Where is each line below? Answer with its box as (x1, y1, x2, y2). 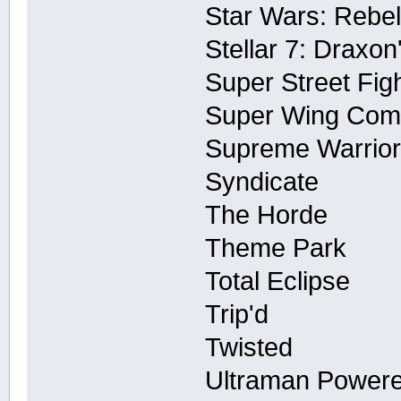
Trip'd (205, 299, 269, 328)
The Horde (205, 200, 328, 229)
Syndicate (205, 166, 320, 196)
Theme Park (205, 233, 347, 262)
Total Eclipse (205, 266, 351, 295)
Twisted (205, 332, 294, 362)
